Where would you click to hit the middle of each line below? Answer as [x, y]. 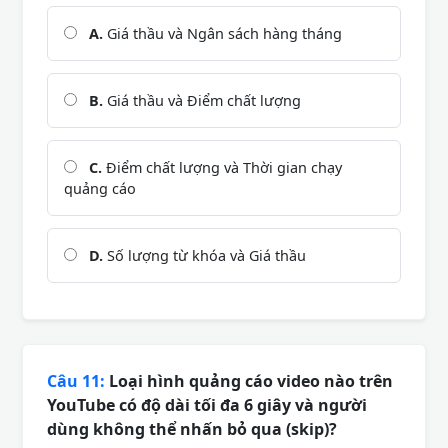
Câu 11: [76, 380]
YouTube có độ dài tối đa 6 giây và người [207, 404]
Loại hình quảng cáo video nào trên [249, 380]
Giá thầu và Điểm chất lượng [202, 100]
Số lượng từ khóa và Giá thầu [204, 255]
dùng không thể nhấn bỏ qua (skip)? [192, 428]
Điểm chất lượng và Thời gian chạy [222, 167]
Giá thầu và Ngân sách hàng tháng [222, 33]
